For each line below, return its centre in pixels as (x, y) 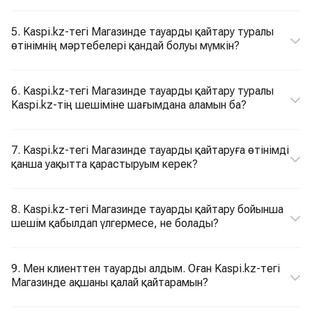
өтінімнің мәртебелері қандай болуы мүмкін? (125, 46)
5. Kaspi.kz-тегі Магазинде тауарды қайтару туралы (142, 32)
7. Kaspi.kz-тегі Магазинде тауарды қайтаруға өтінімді (150, 150)
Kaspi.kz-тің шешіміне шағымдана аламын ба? (129, 105)
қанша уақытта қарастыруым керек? (104, 164)
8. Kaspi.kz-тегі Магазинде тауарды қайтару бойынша (147, 209)
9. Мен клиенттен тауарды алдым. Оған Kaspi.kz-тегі (146, 268)
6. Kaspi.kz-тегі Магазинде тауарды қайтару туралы (142, 91)
